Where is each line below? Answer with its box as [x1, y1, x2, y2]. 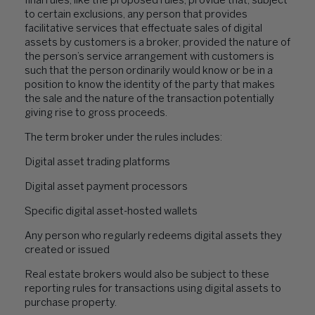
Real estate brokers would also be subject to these [25, 270, 269, 280]
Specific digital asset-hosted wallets [25, 207, 198, 217]
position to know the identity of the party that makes [25, 80, 275, 90]
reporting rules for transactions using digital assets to [25, 284, 281, 294]
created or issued [25, 245, 110, 255]
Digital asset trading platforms [25, 157, 170, 167]
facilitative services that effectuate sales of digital [25, 24, 262, 34]
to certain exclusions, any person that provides [25, 10, 247, 20]
